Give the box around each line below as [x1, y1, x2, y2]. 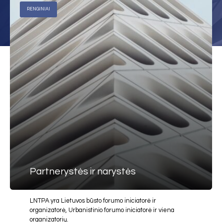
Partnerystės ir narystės [30, 166, 136, 176]
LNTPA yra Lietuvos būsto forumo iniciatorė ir [30, 197, 156, 204]
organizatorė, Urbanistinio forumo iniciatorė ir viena [30, 207, 174, 214]
